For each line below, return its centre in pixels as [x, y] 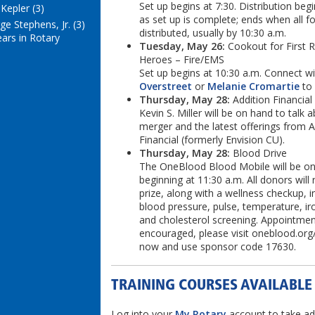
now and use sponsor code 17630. [218, 246]
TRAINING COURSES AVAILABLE [212, 286]
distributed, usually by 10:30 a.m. [213, 32]
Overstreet [166, 86]
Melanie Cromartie [253, 86]
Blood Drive [258, 153]
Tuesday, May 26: [184, 46]
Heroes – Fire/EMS [182, 59]
